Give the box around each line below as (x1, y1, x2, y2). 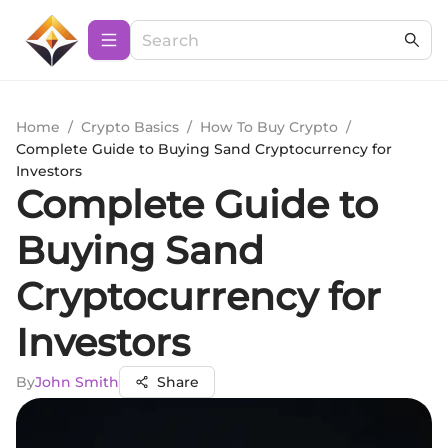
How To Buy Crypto (200, 118, 338, 136)
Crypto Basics (81, 118, 179, 136)
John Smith (35, 373, 119, 391)
